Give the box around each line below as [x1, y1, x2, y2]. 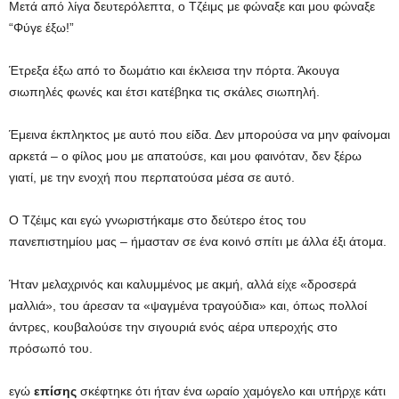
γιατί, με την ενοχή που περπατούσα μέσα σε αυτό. [9, 170, 295, 184]
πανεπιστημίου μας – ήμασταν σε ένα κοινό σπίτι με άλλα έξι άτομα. [9, 234, 387, 248]
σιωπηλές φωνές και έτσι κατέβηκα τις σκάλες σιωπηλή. [9, 85, 320, 99]
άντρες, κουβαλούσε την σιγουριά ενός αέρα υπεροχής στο [9, 320, 338, 334]
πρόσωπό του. [9, 341, 93, 355]
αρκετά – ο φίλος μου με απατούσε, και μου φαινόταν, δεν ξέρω [9, 149, 362, 163]
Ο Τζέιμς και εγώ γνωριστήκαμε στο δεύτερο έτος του [9, 213, 306, 227]
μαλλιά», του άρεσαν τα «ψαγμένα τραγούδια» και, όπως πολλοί [9, 298, 367, 313]
